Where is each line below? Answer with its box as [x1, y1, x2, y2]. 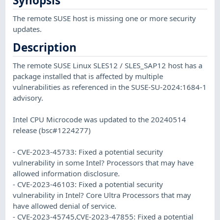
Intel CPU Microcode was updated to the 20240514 [13, 114, 187, 124]
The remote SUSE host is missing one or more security [13, 13, 196, 23]
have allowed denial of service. [13, 200, 117, 211]
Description [13, 40, 77, 55]
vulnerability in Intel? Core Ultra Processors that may [13, 190, 192, 200]
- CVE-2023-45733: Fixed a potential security [13, 146, 164, 157]
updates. [13, 24, 42, 34]
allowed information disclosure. [13, 168, 120, 178]
